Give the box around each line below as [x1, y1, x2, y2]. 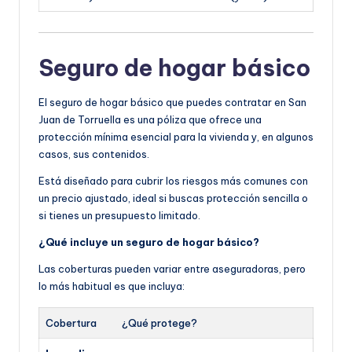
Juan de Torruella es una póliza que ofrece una [38, 113, 262, 126]
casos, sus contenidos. [38, 148, 149, 161]
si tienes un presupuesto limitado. [38, 209, 200, 222]
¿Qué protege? [122, 317, 197, 330]
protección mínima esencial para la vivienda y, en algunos [38, 130, 313, 144]
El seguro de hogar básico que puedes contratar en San [38, 96, 306, 109]
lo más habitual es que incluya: [38, 280, 185, 293]
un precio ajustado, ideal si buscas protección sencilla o [38, 192, 308, 205]
